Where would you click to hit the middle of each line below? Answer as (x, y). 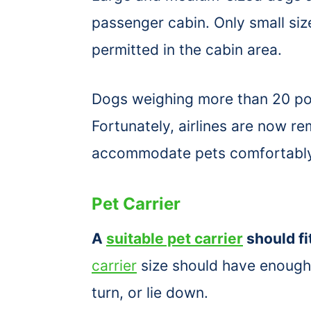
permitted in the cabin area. (187, 49)
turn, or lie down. (154, 292)
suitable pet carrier (175, 238)
